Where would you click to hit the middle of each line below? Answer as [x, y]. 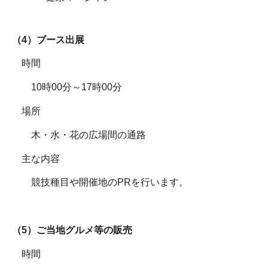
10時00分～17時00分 [77, 87]
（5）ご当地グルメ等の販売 [72, 230]
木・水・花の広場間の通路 [89, 135]
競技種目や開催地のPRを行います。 [110, 182]
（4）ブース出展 [48, 39]
